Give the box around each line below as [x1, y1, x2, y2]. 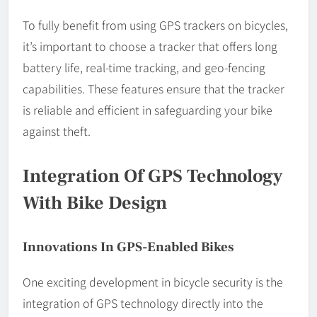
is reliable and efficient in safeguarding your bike [23, 100, 272, 118]
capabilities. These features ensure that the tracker [23, 79, 284, 97]
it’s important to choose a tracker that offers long [23, 37, 277, 54]
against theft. [23, 122, 91, 139]
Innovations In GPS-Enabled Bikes [23, 238, 234, 255]
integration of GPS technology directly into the [23, 294, 263, 311]
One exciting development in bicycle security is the [23, 272, 283, 290]
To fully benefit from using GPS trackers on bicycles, [23, 16, 288, 33]
